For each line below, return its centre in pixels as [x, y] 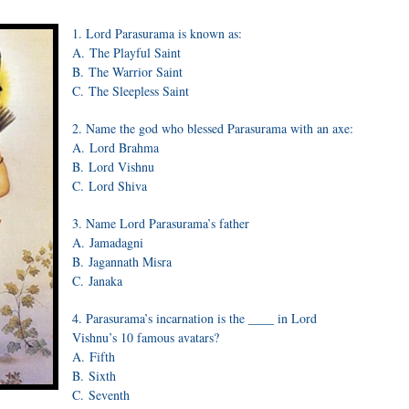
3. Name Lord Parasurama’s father [161, 223]
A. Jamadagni [108, 242]
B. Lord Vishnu [113, 167]
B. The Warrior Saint [127, 72]
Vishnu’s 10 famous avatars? [146, 337]
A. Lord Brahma [115, 147]
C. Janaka [97, 281]
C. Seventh [101, 395]
